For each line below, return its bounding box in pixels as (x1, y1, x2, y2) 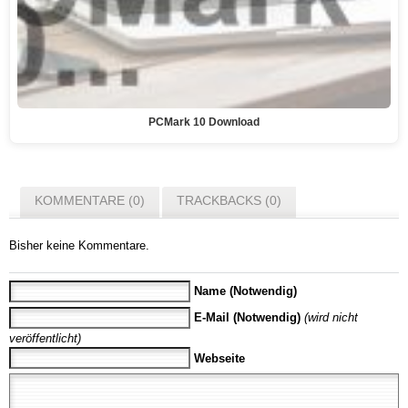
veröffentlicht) (9, 331, 81, 345)
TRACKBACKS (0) (177, 193, 281, 209)
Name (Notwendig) (194, 284, 298, 299)
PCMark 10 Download (148, 116, 260, 127)
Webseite (194, 351, 246, 365)
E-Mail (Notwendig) (194, 311, 301, 325)
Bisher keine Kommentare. (9, 239, 149, 253)
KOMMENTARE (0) (35, 193, 145, 209)
